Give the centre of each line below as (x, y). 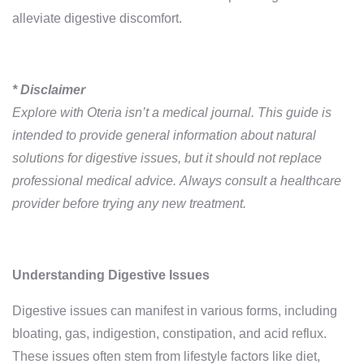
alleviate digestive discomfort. (97, 18)
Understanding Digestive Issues (111, 275)
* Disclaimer (49, 90)
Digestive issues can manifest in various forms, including (175, 311)
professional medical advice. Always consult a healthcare (177, 181)
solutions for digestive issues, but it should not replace (167, 158)
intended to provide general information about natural (164, 135)
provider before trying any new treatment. (129, 204)
